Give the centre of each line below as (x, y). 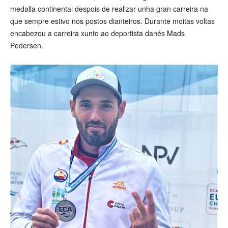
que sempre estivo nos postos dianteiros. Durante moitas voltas (112, 21)
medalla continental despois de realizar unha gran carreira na (109, 9)
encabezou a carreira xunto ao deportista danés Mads (97, 33)
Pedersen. (27, 46)
